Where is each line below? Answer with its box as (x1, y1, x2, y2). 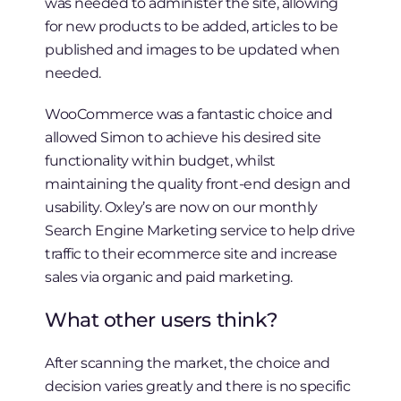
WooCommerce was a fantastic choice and (45, 105, 333, 124)
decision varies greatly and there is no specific (45, 377, 351, 396)
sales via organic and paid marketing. (45, 268, 293, 286)
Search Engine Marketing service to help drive (45, 221, 355, 240)
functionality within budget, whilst (45, 151, 276, 170)
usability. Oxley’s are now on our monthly (45, 198, 318, 217)
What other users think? (45, 308, 278, 332)
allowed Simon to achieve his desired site (45, 128, 321, 147)
